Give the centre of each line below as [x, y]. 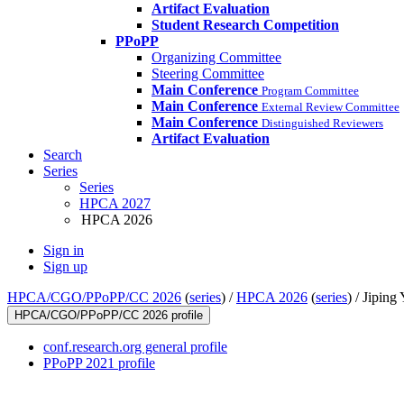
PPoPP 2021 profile [99, 363]
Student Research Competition [245, 25]
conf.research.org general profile [135, 347]
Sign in [64, 251]
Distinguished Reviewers [322, 124]
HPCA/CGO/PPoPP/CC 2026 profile [109, 316]
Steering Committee [208, 74]
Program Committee [310, 91]
